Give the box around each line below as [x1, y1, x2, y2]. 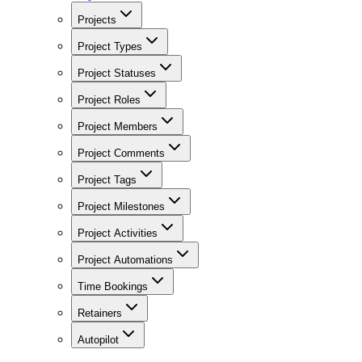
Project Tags [78, 174, 137, 186]
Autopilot [78, 334, 119, 346]
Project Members [78, 120, 158, 133]
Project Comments [78, 147, 165, 159]
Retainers [78, 307, 122, 319]
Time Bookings [78, 280, 148, 293]
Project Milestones [78, 200, 165, 213]
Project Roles [78, 94, 141, 106]
